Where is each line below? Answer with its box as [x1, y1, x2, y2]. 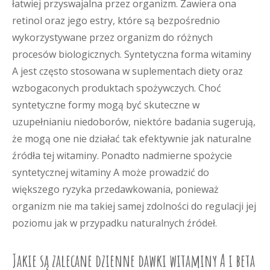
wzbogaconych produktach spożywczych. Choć [12, 81, 221, 95]
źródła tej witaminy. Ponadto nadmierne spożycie [12, 149, 232, 162]
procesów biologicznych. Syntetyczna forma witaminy [12, 48, 251, 61]
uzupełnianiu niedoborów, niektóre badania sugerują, [12, 115, 256, 128]
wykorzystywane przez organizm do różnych [12, 31, 213, 44]
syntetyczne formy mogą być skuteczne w [12, 98, 199, 111]
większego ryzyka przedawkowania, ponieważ [12, 183, 219, 196]
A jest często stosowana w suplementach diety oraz [12, 64, 243, 78]
